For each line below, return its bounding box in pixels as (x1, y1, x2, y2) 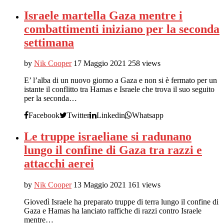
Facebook (28, 111, 59, 120)
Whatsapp (132, 111, 163, 120)
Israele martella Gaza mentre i (24, 8, 182, 22)
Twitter (67, 111, 89, 120)
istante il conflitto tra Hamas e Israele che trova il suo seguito (24, 85, 214, 94)
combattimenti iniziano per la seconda (24, 22, 219, 35)
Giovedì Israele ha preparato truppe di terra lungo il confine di (24, 197, 218, 206)
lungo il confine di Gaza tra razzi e (24, 143, 202, 157)
